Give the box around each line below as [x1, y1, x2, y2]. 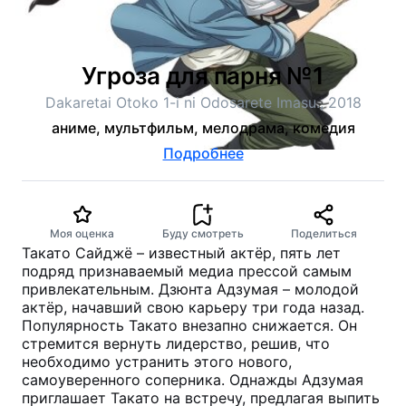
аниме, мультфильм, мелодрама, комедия [51, 119, 355, 137]
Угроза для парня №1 [82, 62, 324, 90]
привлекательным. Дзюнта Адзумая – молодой [22, 280, 359, 298]
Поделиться [290, 227, 357, 240]
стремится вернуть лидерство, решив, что [22, 334, 330, 353]
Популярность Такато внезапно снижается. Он [22, 316, 357, 334]
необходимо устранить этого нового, [22, 353, 292, 371]
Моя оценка [50, 227, 115, 240]
